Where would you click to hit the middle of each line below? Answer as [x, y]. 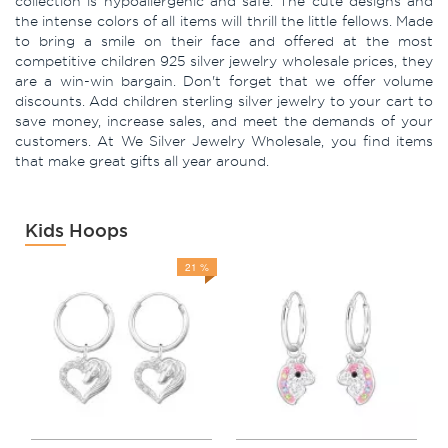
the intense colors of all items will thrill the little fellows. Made [224, 20]
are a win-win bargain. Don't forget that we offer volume [224, 80]
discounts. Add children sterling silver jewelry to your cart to [224, 100]
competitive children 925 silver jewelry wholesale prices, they [224, 60]
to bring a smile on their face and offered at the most [224, 40]
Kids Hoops [76, 230]
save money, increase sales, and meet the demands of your [224, 120]
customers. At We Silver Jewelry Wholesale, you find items [224, 140]
